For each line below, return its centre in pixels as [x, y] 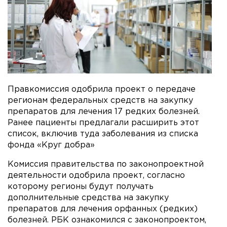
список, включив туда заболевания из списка [103, 134]
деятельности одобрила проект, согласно [96, 175]
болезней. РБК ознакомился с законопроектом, [107, 220]
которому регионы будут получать [81, 186]
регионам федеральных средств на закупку [100, 100]
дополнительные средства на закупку [88, 198]
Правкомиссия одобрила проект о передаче [102, 89]
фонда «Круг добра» [51, 145]
